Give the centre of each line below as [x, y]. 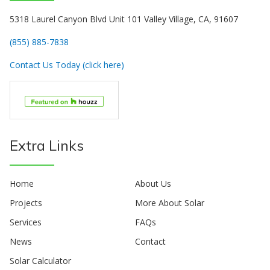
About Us [153, 184]
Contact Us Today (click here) [67, 65]
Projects [26, 203]
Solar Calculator [40, 261]
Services [26, 222]
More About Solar [170, 203]
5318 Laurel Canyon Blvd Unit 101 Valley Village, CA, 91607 [124, 19]
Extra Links [47, 146]
